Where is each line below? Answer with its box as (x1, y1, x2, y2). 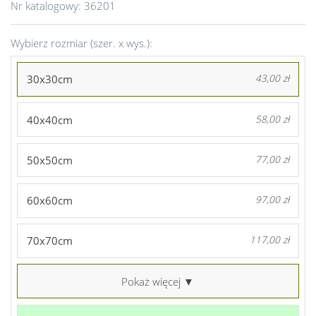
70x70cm (26, 233, 73, 248)
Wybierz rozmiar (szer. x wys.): (11, 35, 152, 50)
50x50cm (26, 152, 73, 167)
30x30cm (26, 72, 73, 87)
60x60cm (26, 193, 73, 208)
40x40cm (26, 112, 73, 127)
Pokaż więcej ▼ (121, 274, 195, 288)
